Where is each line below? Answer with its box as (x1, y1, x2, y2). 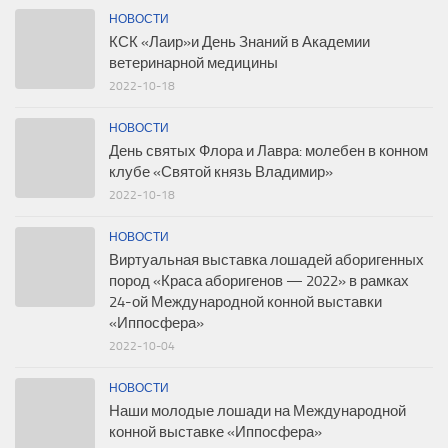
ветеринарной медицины (109, 54, 278, 73)
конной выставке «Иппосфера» (109, 423, 322, 442)
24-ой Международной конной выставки (109, 293, 382, 312)
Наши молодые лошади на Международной (109, 402, 406, 421)
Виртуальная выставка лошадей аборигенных (109, 251, 424, 270)
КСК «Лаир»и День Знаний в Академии (109, 33, 370, 52)
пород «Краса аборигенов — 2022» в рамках (109, 272, 409, 291)
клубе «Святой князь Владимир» (109, 163, 333, 182)
